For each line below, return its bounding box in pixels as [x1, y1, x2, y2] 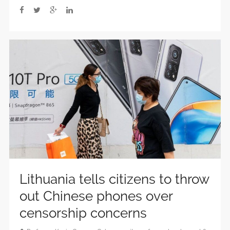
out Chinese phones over [20, 188, 172, 204]
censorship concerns [20, 205, 147, 221]
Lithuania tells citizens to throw [20, 171, 209, 187]
